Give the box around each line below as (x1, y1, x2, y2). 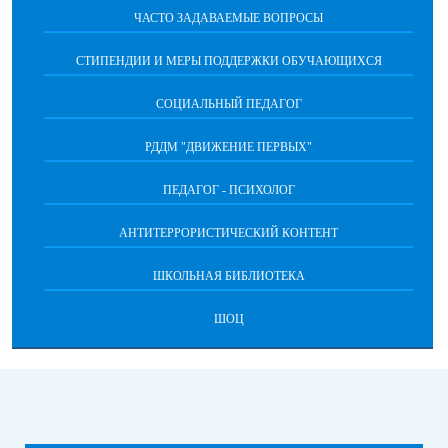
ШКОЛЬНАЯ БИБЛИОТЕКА (152, 269, 305, 283)
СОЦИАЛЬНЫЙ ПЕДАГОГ (155, 97, 302, 111)
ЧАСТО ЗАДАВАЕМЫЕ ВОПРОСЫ (134, 11, 323, 25)
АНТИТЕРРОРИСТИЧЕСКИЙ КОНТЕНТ (119, 226, 338, 240)
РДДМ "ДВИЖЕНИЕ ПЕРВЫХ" (145, 140, 312, 154)
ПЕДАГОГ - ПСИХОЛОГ (162, 183, 295, 197)
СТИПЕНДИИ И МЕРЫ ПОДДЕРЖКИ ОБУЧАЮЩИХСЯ (75, 54, 382, 68)
